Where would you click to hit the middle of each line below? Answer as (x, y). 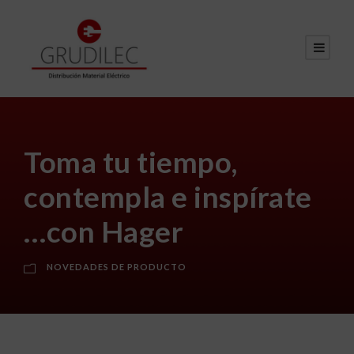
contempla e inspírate (168, 196)
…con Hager (104, 231)
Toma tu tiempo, (131, 161)
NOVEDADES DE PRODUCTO (117, 266)
